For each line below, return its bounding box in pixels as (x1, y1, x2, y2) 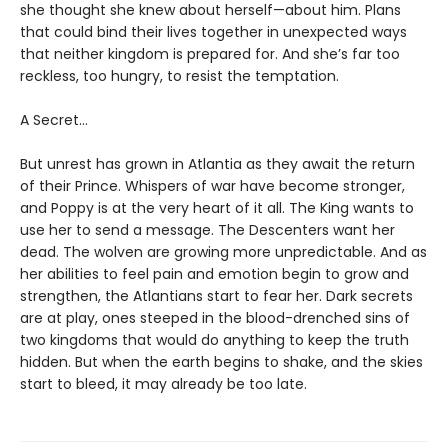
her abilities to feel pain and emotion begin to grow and (20, 264, 409, 284)
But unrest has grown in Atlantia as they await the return (20, 154, 415, 174)
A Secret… (20, 110, 88, 130)
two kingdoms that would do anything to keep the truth (20, 330, 409, 350)
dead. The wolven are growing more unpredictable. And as (20, 242, 427, 262)
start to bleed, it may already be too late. (20, 374, 307, 394)
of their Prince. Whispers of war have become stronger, (20, 176, 405, 196)
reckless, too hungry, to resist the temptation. (20, 66, 339, 86)
